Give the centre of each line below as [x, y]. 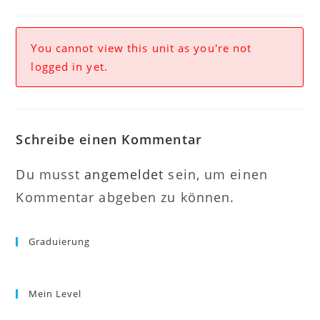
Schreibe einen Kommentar [109, 139]
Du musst [50, 174]
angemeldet [124, 174]
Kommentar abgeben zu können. [125, 197]
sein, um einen [216, 174]
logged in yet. [69, 66]
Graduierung [60, 241]
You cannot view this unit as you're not [141, 48]
